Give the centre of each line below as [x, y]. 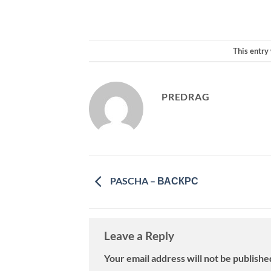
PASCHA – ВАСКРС [153, 181]
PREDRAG [186, 97]
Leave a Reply [140, 235]
